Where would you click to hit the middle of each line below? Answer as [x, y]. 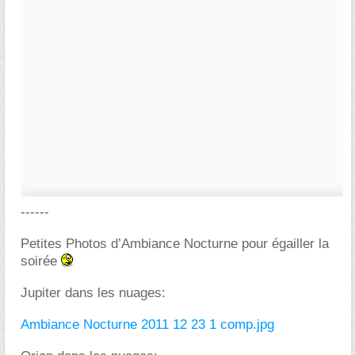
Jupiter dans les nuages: [93, 293]
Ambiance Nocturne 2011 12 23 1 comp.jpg [147, 324]
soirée [41, 261]
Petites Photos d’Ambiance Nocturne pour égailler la [175, 244]
